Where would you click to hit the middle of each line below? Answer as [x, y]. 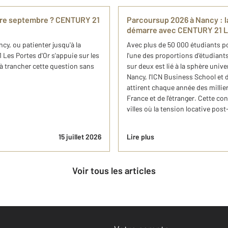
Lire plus [140, 137]
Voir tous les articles [117, 170]
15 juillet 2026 [80, 137]
